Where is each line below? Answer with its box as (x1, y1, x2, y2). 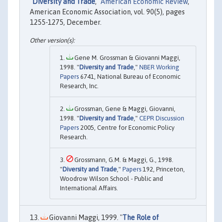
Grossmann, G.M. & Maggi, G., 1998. (73, 156, 173, 164)
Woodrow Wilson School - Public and (60, 174, 163, 182)
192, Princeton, (141, 165, 185, 173)
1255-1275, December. (30, 18, 102, 27)
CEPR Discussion (139, 114, 184, 122)
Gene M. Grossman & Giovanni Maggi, (73, 54, 180, 61)
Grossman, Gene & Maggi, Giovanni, (73, 105, 175, 112)
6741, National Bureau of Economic (79, 72, 180, 80)
